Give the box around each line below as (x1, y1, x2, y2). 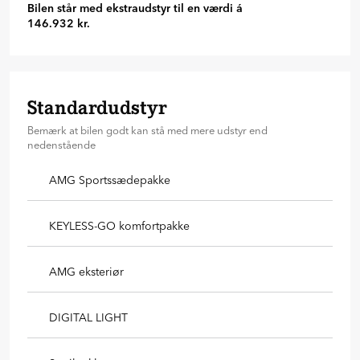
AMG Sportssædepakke (49, 172, 170, 187)
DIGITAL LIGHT (49, 309, 128, 325)
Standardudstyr (27, 96, 166, 119)
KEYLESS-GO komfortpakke (49, 218, 190, 233)
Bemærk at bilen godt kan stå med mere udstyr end (27, 123, 268, 137)
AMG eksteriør (49, 264, 124, 279)
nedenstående (27, 137, 96, 151)
